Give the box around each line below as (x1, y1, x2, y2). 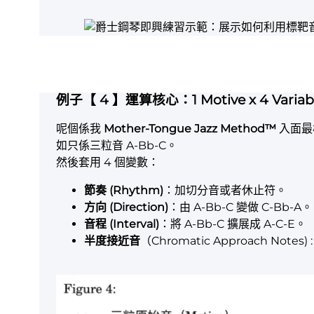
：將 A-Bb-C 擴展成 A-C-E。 (159, 217, 306, 231)
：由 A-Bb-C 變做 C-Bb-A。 (168, 200, 313, 214)
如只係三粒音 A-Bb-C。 (56, 139, 177, 153)
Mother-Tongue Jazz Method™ (104, 122, 276, 136)
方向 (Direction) (84, 200, 168, 214)
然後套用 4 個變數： (56, 156, 159, 170)
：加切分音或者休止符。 (163, 184, 287, 198)
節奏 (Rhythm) (84, 184, 163, 198)
